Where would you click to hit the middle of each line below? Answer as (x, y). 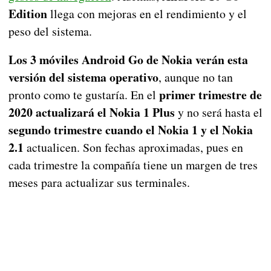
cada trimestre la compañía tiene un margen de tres (133, 165)
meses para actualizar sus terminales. (99, 182)
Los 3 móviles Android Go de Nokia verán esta (128, 59)
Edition (28, 13)
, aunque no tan (195, 77)
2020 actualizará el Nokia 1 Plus (91, 112)
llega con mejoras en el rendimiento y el (147, 13)
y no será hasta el (218, 112)
